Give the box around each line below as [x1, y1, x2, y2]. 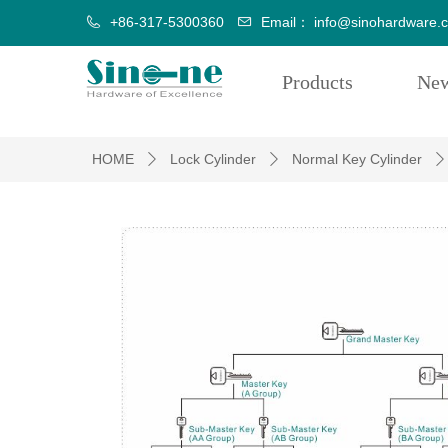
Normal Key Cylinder [292, 151, 422, 167]
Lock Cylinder [170, 151, 256, 167]
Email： [261, 14, 310, 30]
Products [281, 71, 353, 93]
